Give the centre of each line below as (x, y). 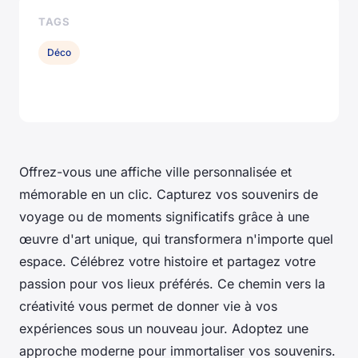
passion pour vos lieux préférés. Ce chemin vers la (172, 283)
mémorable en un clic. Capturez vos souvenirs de (169, 194)
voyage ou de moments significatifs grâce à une (164, 216)
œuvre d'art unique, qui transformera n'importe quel (176, 239)
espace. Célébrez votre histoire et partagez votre (167, 261)
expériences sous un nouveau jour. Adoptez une (164, 328)
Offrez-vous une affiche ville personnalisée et (155, 171)
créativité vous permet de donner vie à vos (148, 306)
